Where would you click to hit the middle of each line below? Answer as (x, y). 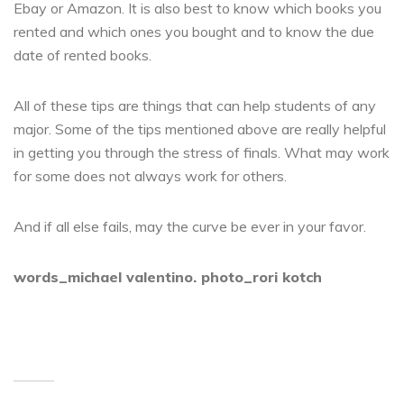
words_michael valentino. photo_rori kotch (168, 276)
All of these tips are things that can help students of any (195, 105)
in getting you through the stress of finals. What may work (202, 152)
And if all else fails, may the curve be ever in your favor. (190, 226)
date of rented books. (83, 55)
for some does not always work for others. (150, 175)
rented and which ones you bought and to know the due (194, 31)
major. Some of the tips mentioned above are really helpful (200, 129)
